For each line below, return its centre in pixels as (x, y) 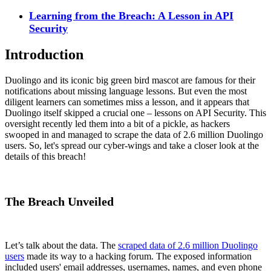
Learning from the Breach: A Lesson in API (131, 15)
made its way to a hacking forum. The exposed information (138, 256)
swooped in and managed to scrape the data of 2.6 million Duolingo (134, 135)
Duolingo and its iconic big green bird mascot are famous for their (130, 80)
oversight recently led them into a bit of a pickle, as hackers (117, 124)
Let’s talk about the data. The (61, 246)
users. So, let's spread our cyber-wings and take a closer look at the (132, 146)
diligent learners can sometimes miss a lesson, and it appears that (127, 102)
